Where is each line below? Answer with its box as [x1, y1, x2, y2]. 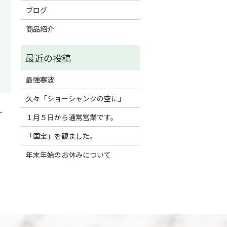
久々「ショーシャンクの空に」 [25, 93, 125, 103]
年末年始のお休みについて [25, 149, 111, 160]
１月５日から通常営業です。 [25, 111, 118, 122]
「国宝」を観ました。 [25, 130, 97, 141]
